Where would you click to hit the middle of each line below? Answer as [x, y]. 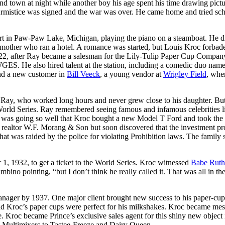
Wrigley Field [185, 74]
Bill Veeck [83, 74]
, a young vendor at [132, 74]
